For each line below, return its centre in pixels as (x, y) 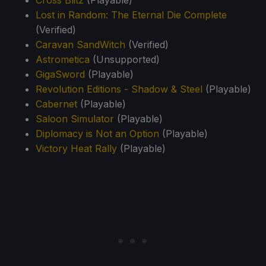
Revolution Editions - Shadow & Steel (119, 89)
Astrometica (63, 59)
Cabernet (56, 104)
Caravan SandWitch (80, 44)
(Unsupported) (125, 59)
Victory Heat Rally (76, 148)
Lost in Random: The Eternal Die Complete (131, 15)
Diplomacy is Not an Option (97, 133)
